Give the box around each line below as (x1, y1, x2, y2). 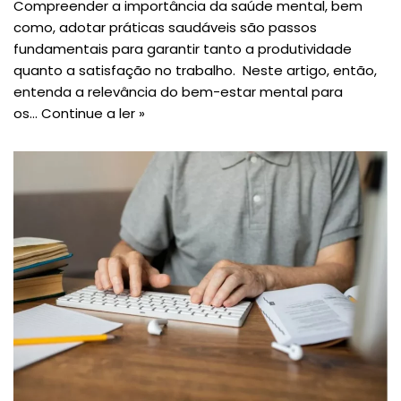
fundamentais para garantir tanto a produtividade (13, 38, 352, 58)
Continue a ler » (41, 103, 145, 123)
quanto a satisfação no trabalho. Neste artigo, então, (13, 60, 377, 80)
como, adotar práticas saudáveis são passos (13, 17, 317, 37)
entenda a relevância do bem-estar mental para (13, 81, 343, 101)
